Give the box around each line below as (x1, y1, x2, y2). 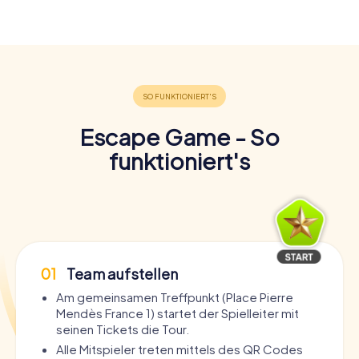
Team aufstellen (64, 264, 178, 283)
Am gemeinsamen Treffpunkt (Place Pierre (56, 288, 293, 305)
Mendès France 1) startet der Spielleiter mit (56, 305, 299, 321)
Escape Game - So (79, 122, 280, 151)
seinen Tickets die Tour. (56, 321, 189, 337)
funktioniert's (109, 146, 250, 175)
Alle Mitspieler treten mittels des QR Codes (56, 341, 303, 357)
